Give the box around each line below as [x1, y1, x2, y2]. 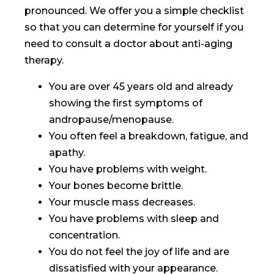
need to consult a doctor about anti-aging [24, 37, 232, 50]
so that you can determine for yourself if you [24, 21, 243, 33]
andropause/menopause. [49, 113, 174, 125]
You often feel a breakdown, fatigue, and [49, 130, 248, 142]
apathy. [49, 146, 85, 158]
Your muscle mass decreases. [49, 196, 195, 208]
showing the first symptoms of [49, 97, 202, 109]
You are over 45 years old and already [49, 80, 233, 92]
